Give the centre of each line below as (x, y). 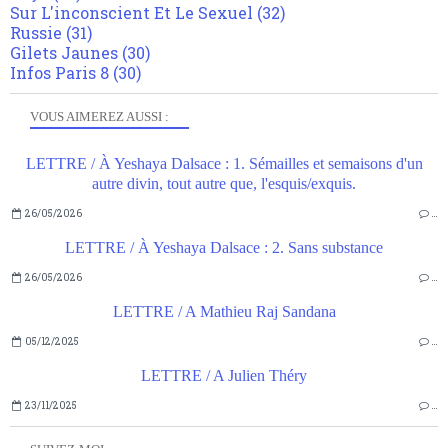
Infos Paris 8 (59, 73)
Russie (36, 33)
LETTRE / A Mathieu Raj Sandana (224, 312)
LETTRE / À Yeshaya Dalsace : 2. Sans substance (224, 248)
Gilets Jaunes (64, 53)
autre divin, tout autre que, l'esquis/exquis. (224, 184)
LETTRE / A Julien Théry (224, 376)
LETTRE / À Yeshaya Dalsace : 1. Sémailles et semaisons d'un (224, 164)
